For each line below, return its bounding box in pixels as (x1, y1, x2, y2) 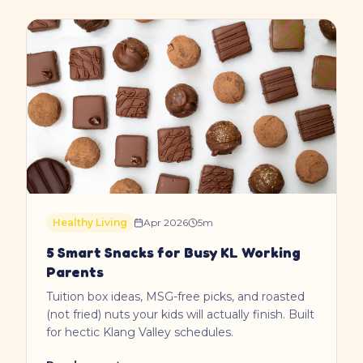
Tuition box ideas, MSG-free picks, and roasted (46, 288, 305, 304)
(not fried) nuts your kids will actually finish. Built (46, 306, 314, 322)
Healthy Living (53, 216, 127, 228)
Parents (46, 262, 104, 280)
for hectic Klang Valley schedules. (46, 324, 233, 340)
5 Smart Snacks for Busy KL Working (46, 242, 301, 261)
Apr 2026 (143, 216, 188, 228)
